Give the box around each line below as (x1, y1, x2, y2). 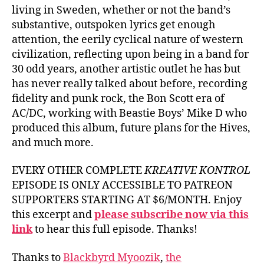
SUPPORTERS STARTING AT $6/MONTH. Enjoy (12, 193, 242, 207)
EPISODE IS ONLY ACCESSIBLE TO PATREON (12, 179, 233, 192)
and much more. (12, 136, 94, 150)
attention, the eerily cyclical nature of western (12, 32, 243, 47)
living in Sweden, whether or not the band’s (12, 3, 230, 17)
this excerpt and (12, 208, 94, 222)
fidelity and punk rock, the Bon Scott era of (12, 91, 225, 105)
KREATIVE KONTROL (144, 164, 250, 177)
